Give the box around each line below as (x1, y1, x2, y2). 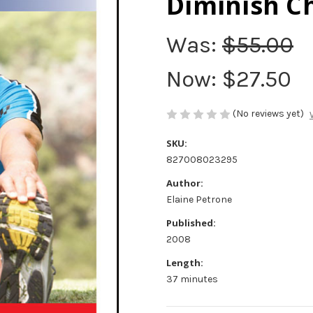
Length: (166, 256, 203, 269)
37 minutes (166, 272, 218, 285)
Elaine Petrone (166, 193, 232, 205)
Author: (166, 176, 203, 189)
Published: (166, 216, 216, 229)
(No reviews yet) (233, 108, 304, 120)
